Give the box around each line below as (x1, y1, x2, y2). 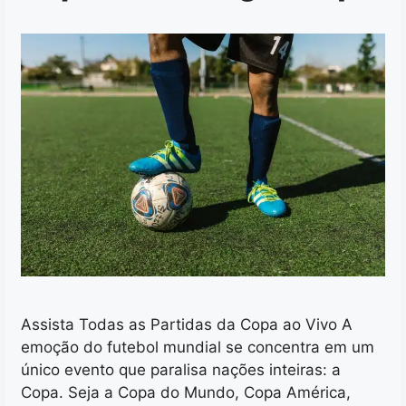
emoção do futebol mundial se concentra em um (21, 338, 374, 357)
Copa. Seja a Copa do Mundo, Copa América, (21, 383, 351, 402)
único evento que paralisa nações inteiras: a (21, 361, 341, 380)
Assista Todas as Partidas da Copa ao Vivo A (21, 315, 353, 334)
